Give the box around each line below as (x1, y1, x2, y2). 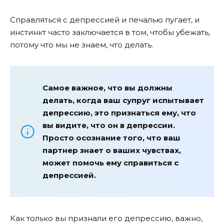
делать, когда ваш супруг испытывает (42, 95, 204, 105)
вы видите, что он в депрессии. (42, 120, 175, 130)
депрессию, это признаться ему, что (42, 108, 196, 118)
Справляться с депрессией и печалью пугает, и (10, 14, 199, 24)
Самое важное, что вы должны (42, 83, 172, 93)
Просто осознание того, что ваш (42, 133, 180, 143)
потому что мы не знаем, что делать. (10, 39, 153, 49)
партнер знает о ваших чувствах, (42, 145, 181, 155)
